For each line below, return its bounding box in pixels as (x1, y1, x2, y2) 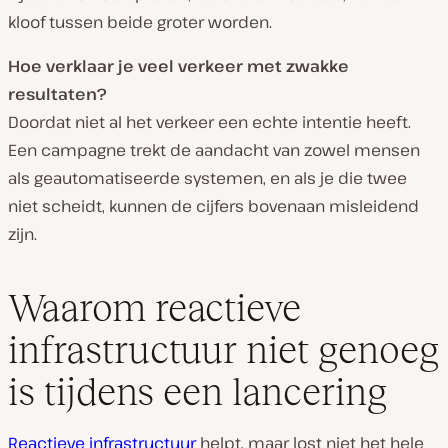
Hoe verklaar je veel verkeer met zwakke (8, 55, 349, 78)
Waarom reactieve (8, 285, 301, 329)
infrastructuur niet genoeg (8, 327, 439, 371)
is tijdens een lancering (8, 369, 387, 413)
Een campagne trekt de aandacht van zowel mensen (8, 139, 420, 162)
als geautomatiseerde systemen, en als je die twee (8, 167, 407, 190)
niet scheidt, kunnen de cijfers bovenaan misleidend (8, 195, 419, 218)
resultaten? (8, 83, 107, 106)
